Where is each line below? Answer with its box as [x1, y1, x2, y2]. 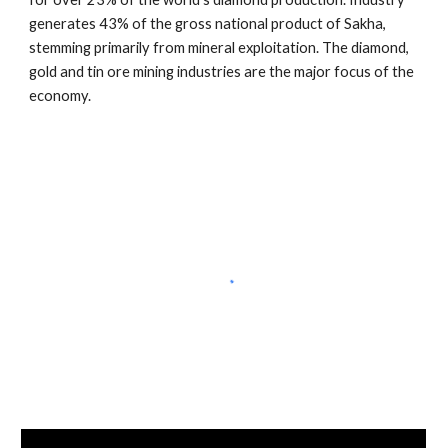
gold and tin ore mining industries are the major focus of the [29, 63, 415, 80]
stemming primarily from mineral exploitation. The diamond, [29, 39, 410, 56]
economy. [29, 87, 92, 104]
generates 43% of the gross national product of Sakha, [29, 15, 387, 32]
